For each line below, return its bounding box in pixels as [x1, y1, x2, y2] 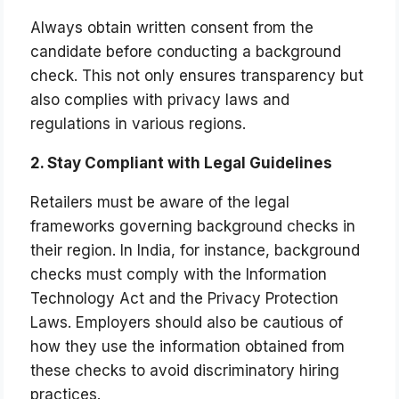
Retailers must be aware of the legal [30, 193, 290, 212]
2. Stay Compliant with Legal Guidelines [30, 154, 333, 173]
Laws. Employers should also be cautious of [30, 313, 344, 332]
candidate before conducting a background [30, 43, 342, 61]
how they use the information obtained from [30, 338, 346, 356]
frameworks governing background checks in [30, 217, 356, 236]
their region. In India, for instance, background [30, 241, 361, 260]
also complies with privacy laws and [30, 91, 290, 110]
